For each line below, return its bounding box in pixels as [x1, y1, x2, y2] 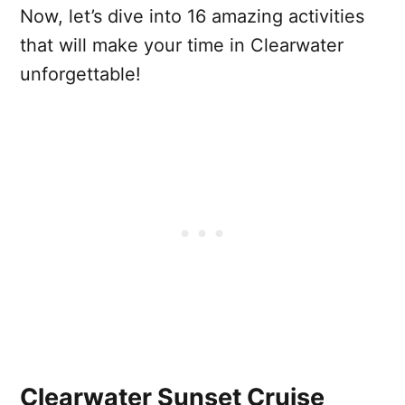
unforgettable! [20, 62, 141, 85]
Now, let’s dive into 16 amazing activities [20, 5, 364, 27]
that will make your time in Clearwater [20, 33, 344, 56]
